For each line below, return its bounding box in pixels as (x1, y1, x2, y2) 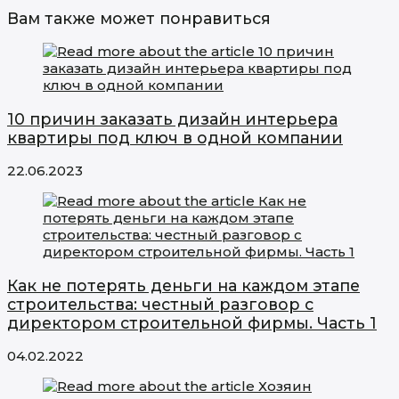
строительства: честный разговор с (7, 294, 313, 313)
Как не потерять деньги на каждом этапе (7, 275, 360, 295)
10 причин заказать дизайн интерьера (7, 109, 338, 128)
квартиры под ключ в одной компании (7, 127, 343, 147)
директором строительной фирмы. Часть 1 (7, 313, 377, 332)
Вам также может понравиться (7, 8, 271, 28)
